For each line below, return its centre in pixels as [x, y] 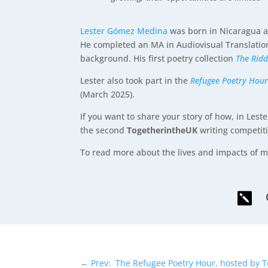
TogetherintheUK [161, 130]
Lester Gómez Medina [124, 31]
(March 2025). [108, 95]
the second [103, 130]
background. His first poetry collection [158, 59]
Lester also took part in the [135, 81]
